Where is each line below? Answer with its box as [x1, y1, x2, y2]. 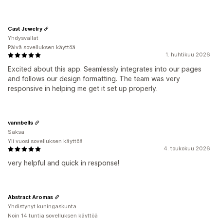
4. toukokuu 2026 [163, 145, 210, 152]
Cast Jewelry [8, 25, 42, 32]
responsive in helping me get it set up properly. [8, 84, 158, 92]
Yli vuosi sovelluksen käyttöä [8, 138, 83, 145]
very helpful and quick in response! [8, 159, 119, 167]
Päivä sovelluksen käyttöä [8, 44, 75, 51]
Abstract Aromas [8, 193, 53, 200]
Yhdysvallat [8, 35, 38, 41]
